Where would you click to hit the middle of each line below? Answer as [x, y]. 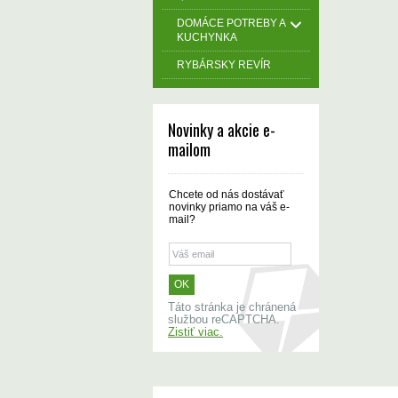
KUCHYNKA [207, 37]
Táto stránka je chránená [232, 307]
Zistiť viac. [195, 332]
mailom [189, 149]
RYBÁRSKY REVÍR [224, 65]
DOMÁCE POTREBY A [231, 23]
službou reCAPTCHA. [224, 320]
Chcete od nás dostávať [227, 195]
